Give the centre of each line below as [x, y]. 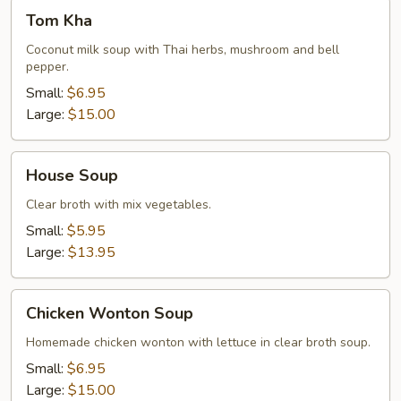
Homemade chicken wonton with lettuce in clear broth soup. [198, 342]
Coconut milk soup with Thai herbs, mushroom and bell [183, 49]
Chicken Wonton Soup [110, 313]
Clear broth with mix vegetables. [119, 204]
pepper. [47, 66]
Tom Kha [59, 20]
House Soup [72, 175]
